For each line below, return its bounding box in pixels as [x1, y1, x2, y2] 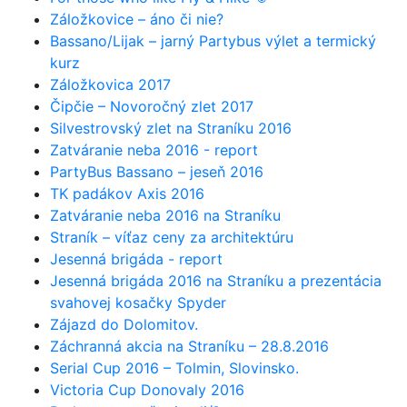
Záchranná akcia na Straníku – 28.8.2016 [50, 337, 329, 355]
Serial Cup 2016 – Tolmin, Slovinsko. [50, 359, 299, 377]
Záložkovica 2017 [50, 75, 171, 94]
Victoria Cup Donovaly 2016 [50, 381, 244, 399]
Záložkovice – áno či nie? [50, 10, 223, 28]
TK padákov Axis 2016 [50, 184, 204, 203]
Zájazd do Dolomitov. [50, 315, 198, 333]
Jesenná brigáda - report [50, 250, 223, 268]
